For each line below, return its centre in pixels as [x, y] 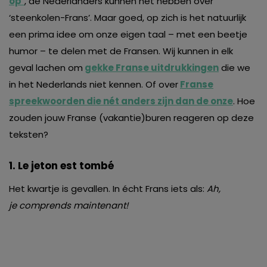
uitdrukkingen [185, 67]
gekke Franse [118, 67]
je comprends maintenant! [69, 205]
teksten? [29, 134]
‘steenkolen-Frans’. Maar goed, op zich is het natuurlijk [128, 17]
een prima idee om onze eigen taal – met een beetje [128, 34]
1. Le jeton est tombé [61, 165]
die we [235, 67]
